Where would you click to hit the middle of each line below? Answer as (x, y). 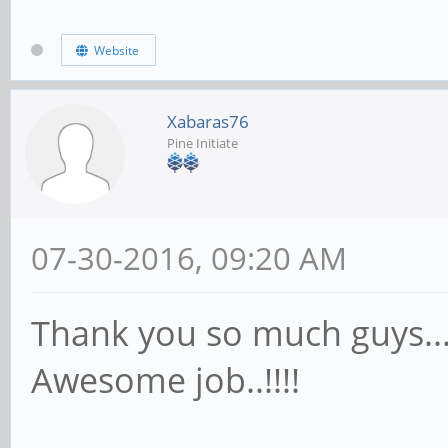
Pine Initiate (202, 143)
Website (113, 50)
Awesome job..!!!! (165, 380)
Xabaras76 (208, 122)
